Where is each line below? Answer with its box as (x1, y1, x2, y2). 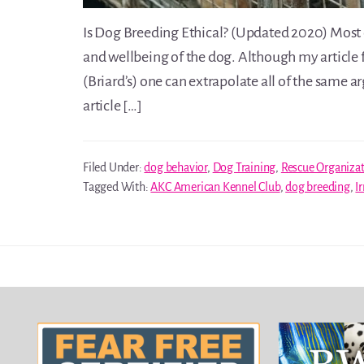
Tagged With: (83, 180, 151, 193)
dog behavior (144, 161, 208, 174)
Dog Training (212, 161, 276, 174)
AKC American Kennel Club (150, 180, 280, 193)
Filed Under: (83, 161, 145, 174)
